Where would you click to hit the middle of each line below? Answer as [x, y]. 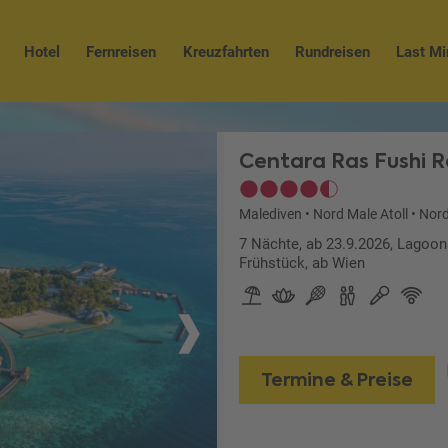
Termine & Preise [336, 379]
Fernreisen [121, 52]
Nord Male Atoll [360, 214]
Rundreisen [332, 52]
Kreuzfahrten [225, 52]
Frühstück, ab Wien [301, 263]
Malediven [270, 214]
